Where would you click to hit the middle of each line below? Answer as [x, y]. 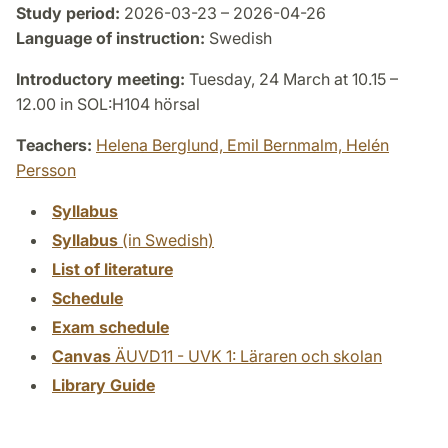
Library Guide [103, 384]
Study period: [68, 12]
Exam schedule [110, 326]
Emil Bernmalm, [286, 144]
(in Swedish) [166, 239]
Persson [46, 169]
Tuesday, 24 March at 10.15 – [291, 78]
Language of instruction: [110, 37]
